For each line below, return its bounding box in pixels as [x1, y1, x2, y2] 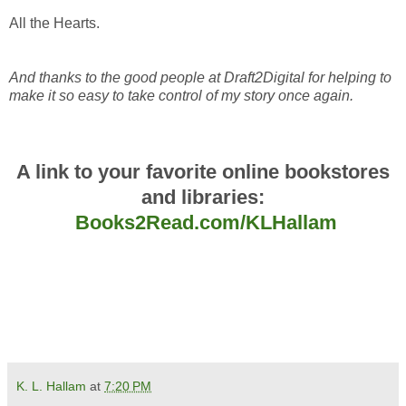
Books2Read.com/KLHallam [74, 211, 337, 235]
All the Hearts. [9, 15, 103, 32]
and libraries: [141, 186, 265, 209]
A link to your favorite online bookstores [16, 160, 390, 184]
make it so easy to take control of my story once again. [9, 88, 361, 104]
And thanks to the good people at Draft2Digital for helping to [9, 70, 391, 86]
